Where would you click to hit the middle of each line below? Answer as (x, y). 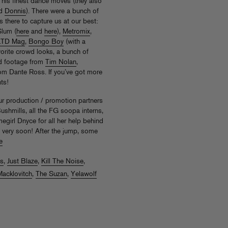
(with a (75, 42)
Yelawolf (84, 174)
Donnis (15, 11)
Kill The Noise (62, 162)
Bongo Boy (46, 42)
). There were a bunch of (62, 11)
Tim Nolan (61, 62)
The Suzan (51, 174)
